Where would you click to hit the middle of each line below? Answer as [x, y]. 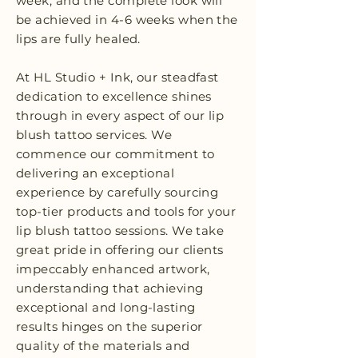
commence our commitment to [115, 154]
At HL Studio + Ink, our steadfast [117, 78]
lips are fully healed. [78, 39]
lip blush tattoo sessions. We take [120, 231]
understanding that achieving [110, 288]
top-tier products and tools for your [126, 212]
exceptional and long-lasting [106, 308]
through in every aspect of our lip [120, 116]
